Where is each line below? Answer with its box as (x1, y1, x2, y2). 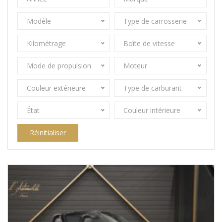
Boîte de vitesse (123, 39, 175, 48)
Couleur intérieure (123, 106, 180, 115)
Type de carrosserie (123, 16, 187, 26)
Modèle (26, 16, 51, 26)
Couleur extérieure (26, 83, 86, 93)
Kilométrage (26, 39, 66, 48)
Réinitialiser (29, 128, 66, 137)
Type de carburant (123, 83, 182, 93)
